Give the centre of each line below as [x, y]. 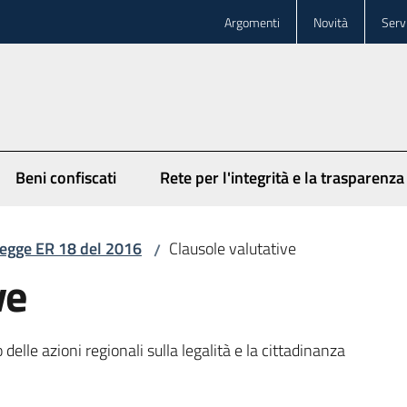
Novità [331, 22]
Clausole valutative [233, 248]
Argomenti [252, 22]
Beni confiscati [66, 178]
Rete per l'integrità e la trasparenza [282, 178]
